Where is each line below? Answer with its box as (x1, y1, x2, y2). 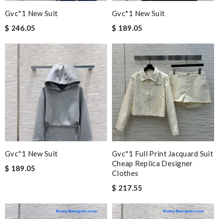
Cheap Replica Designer (112, 159, 193, 168)
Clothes (112, 169, 139, 177)
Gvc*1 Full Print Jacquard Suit (112, 149, 214, 158)
